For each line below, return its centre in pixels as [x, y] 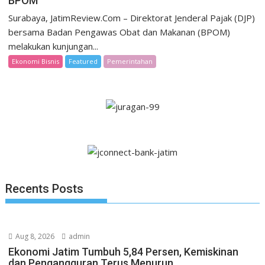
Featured [83, 62]
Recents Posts [45, 189]
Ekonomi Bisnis [36, 62]
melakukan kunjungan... [54, 46]
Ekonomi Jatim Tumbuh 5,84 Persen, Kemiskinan [124, 252]
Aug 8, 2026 [34, 237]
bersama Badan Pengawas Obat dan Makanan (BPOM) [119, 32]
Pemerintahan [130, 62]
